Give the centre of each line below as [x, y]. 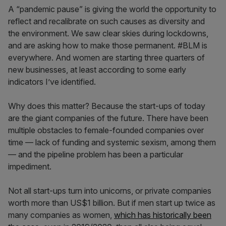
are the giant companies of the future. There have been [108, 118]
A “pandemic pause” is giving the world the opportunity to [112, 9]
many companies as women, [61, 215]
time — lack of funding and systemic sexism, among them [112, 142]
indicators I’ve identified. [52, 82]
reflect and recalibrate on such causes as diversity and [106, 21]
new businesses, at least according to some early [97, 70]
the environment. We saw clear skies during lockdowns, [108, 33]
